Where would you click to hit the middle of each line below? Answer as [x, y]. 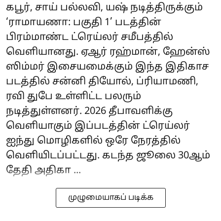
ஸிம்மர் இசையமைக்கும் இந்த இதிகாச [107, 67]
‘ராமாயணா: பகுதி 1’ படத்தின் [84, 23]
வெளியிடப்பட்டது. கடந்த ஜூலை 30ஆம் [108, 156]
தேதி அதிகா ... [43, 171]
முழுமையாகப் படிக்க [110, 198]
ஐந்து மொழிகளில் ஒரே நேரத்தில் [93, 141]
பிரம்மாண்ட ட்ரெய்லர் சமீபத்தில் [90, 38]
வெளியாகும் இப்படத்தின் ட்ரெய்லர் [98, 127]
